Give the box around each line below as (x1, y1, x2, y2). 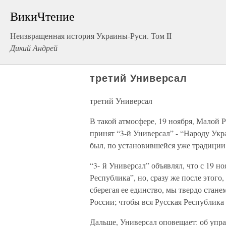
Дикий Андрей (10, 42, 58, 53)
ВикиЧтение (10, 8, 75, 24)
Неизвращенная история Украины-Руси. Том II (10, 30, 172, 41)
